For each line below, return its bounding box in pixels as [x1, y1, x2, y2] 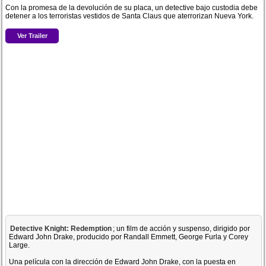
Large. [9, 241, 30, 249]
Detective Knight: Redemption [10, 224, 112, 233]
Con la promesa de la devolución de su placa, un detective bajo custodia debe [5, 4, 258, 12]
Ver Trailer [17, 31, 47, 39]
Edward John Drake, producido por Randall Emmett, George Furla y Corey [9, 233, 249, 241]
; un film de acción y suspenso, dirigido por [113, 224, 251, 233]
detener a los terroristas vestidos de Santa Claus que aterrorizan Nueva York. [5, 12, 254, 20]
